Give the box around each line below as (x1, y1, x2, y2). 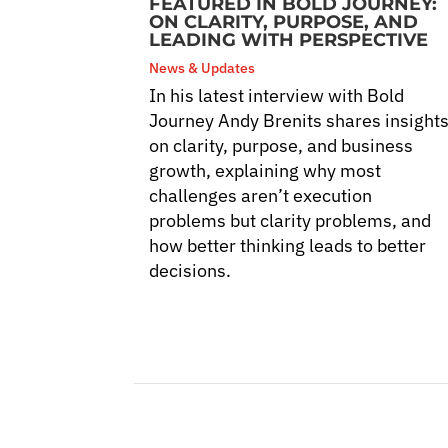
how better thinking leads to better (149, 233, 427, 257)
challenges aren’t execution (149, 183, 373, 207)
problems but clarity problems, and (149, 208, 432, 232)
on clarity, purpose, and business (149, 133, 414, 157)
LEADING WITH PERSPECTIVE (149, 28, 429, 51)
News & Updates (149, 58, 256, 77)
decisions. (149, 258, 232, 282)
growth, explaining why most (149, 158, 382, 182)
